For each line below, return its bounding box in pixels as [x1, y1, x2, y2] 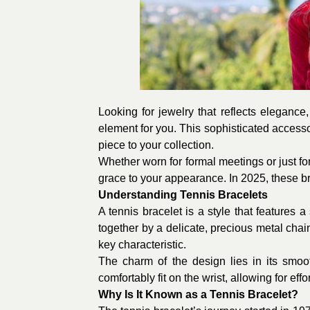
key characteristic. [98, 239, 186, 250]
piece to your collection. [98, 139, 214, 151]
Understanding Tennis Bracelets [98, 189, 268, 201]
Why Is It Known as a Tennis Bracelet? [98, 289, 298, 300]
